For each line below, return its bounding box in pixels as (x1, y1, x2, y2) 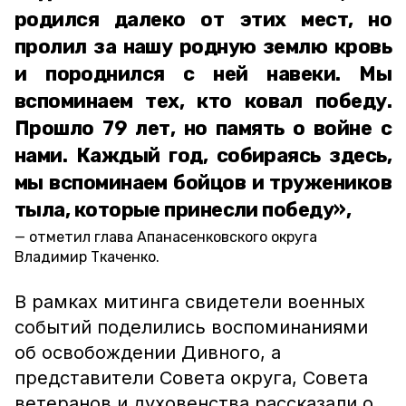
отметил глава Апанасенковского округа (29, 228, 317, 246)
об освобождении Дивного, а (14, 342, 281, 363)
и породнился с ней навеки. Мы (14, 62, 391, 86)
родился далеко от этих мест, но (14, 7, 391, 32)
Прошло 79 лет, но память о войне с (14, 116, 391, 140)
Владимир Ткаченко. (14, 248, 159, 266)
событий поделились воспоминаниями (14, 316, 368, 338)
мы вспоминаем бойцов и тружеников (14, 170, 391, 195)
